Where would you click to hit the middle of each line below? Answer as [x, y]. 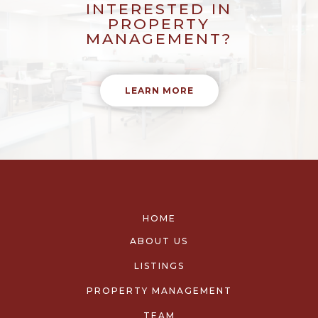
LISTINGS [159, 266]
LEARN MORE [159, 91]
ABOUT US [159, 241]
